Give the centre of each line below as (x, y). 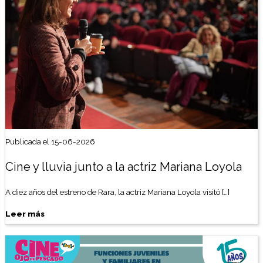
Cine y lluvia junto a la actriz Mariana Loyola (124, 167)
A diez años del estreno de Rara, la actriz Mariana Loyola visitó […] (118, 192)
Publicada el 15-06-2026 (50, 142)
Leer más (25, 214)
